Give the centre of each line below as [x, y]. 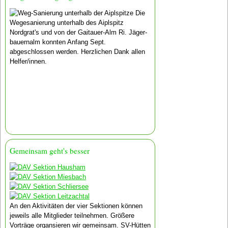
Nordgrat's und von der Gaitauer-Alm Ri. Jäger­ [78, 32]
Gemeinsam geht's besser [49, 151]
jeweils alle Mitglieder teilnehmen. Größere [72, 215]
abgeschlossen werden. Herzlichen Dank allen [77, 51]
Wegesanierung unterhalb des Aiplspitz [66, 22]
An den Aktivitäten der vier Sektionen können [76, 206]
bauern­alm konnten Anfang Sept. [58, 42]
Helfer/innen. [28, 61]
